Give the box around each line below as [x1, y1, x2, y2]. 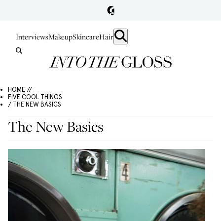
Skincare [73, 32, 99, 41]
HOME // [8, 86, 32, 93]
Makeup [48, 32, 73, 41]
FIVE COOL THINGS [8, 93, 62, 101]
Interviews [16, 32, 48, 41]
